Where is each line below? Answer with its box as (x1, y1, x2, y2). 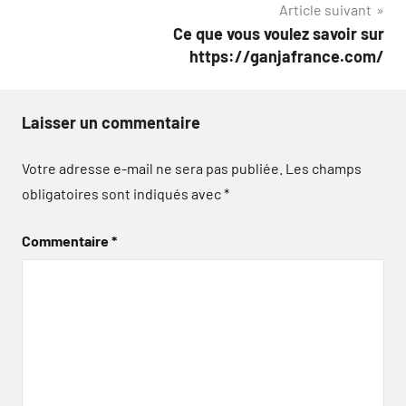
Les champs (285, 159, 362, 177)
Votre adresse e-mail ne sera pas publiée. (22, 159, 283, 177)
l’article (21, 2, 106, 34)
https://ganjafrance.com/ (189, 45, 384, 66)
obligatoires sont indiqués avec (22, 184, 224, 202)
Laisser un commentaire (22, 111, 200, 132)
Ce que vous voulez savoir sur (173, 23, 384, 43)
